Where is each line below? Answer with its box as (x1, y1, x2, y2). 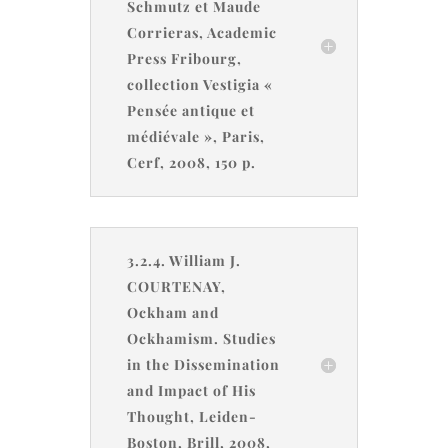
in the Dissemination (126, 355, 280, 374)
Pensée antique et (126, 101, 255, 120)
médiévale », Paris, (126, 127, 265, 146)
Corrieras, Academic (126, 23, 277, 42)
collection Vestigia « (126, 75, 273, 94)
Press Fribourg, (126, 49, 242, 68)
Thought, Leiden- (126, 407, 257, 426)
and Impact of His (126, 381, 256, 400)
